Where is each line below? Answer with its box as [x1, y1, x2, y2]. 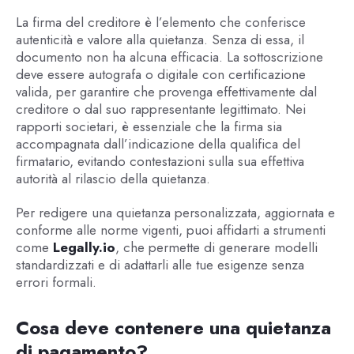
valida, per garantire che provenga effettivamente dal [15, 82, 317, 102]
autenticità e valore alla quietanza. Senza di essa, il [15, 30, 304, 50]
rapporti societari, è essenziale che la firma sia [15, 117, 282, 137]
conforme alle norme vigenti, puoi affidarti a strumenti [15, 220, 326, 239]
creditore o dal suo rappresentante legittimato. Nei [15, 100, 306, 119]
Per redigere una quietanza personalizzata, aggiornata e [15, 202, 335, 222]
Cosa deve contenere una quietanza [15, 313, 331, 341]
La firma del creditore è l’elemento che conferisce [15, 13, 306, 32]
